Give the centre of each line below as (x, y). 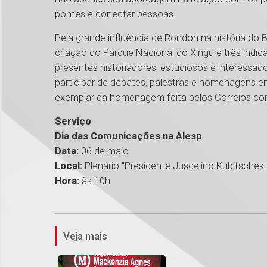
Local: (70, 166)
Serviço (73, 121)
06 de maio (105, 151)
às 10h (95, 181)
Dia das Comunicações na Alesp (128, 136)
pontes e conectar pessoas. (115, 14)
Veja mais (85, 236)
